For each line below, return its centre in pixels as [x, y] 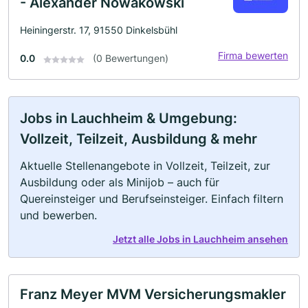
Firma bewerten [253, 56]
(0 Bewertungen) [131, 58]
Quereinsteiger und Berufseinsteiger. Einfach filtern [152, 199]
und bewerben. [58, 216]
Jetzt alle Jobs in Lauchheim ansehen [200, 239]
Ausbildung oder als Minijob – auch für [120, 183]
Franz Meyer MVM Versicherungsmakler [153, 295]
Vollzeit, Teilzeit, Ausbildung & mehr [139, 139]
